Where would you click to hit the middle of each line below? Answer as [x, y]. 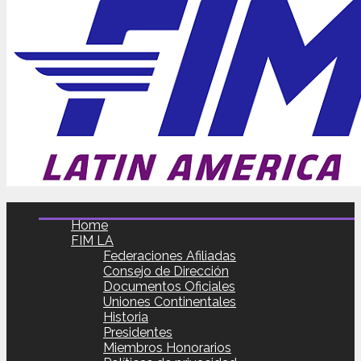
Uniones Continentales [170, 302]
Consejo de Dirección [166, 271]
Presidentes [138, 332]
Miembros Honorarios [167, 348]
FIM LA [92, 241]
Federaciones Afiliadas [170, 256]
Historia [126, 317]
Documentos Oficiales [169, 286]
